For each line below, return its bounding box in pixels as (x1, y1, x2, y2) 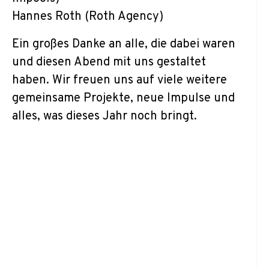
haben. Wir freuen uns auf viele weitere (12, 73, 227, 88)
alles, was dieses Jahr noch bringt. (12, 109, 197, 124)
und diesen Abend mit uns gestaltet (12, 55, 206, 70)
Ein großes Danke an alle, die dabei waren (12, 37, 235, 52)
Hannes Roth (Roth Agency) (12, 9, 163, 25)
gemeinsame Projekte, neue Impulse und (12, 91, 235, 106)
